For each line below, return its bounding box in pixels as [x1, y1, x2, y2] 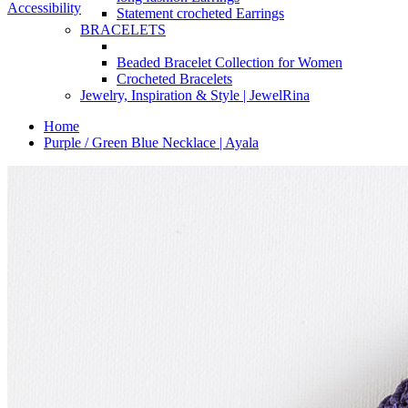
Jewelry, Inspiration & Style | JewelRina [80, 87, 310, 103]
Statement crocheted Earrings [117, 5, 284, 21]
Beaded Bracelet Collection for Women [117, 54, 342, 70]
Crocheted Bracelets [117, 70, 232, 87]
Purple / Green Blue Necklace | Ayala [44, 135, 259, 150]
